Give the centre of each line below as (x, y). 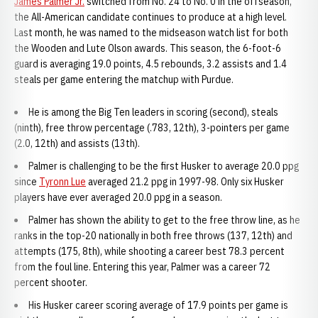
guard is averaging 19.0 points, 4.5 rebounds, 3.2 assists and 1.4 (150, 64)
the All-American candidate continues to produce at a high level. (150, 17)
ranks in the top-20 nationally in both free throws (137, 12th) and (153, 236)
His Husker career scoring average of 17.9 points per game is (158, 305)
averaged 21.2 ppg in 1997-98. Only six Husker (185, 182)
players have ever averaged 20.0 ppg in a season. (118, 197)
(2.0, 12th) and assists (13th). (77, 143)
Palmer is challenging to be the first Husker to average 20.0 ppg (164, 166)
